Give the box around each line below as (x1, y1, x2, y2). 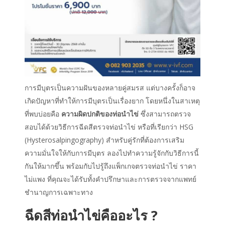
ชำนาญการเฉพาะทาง (25, 187, 93, 197)
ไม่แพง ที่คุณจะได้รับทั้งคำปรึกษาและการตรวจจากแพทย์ (25, 174, 196, 184)
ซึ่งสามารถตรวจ (139, 109, 191, 119)
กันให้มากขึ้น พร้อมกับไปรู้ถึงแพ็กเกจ (25, 161, 135, 171)
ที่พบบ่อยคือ (25, 109, 61, 119)
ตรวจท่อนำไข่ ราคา (135, 161, 196, 171)
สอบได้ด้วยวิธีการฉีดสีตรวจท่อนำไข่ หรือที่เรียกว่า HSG (25, 122, 193, 132)
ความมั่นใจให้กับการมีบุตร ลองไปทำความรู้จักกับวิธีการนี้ (25, 148, 199, 158)
